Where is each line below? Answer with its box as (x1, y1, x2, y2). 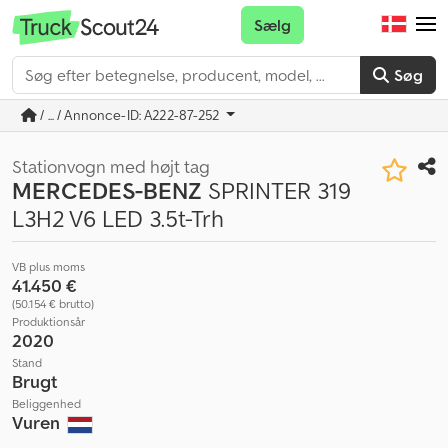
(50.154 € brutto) (12, 296, 94, 311)
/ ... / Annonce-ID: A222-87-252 (37, 106, 223, 124)
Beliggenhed (12, 396, 81, 411)
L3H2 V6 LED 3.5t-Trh (12, 203, 224, 234)
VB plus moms (12, 259, 85, 274)
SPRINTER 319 (202, 175, 351, 206)
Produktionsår (12, 314, 85, 329)
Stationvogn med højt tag (12, 155, 210, 178)
